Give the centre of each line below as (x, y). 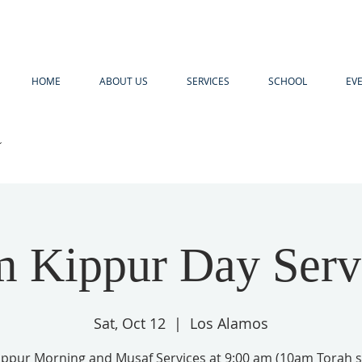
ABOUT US (124, 81)
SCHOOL (288, 81)
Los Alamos (229, 323)
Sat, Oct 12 (130, 323)
